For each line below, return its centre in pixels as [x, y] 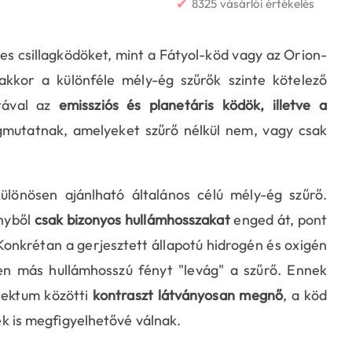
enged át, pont [278, 220]
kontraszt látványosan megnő [187, 295]
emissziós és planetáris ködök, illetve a [192, 105]
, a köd [304, 295]
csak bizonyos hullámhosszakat [132, 220]
